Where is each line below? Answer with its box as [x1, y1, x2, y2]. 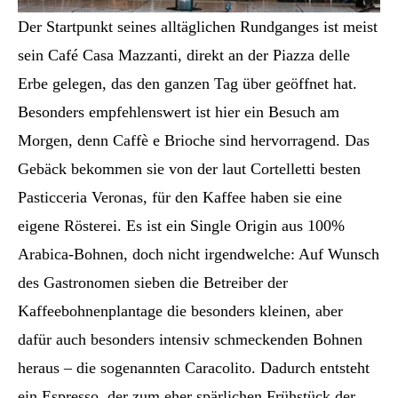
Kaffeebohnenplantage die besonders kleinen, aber [18, 301, 343, 320]
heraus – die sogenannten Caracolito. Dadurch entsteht [18, 358, 370, 377]
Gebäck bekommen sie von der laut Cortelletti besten [18, 159, 361, 178]
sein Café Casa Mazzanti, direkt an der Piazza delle [18, 45, 350, 64]
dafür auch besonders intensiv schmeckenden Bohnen [18, 330, 362, 348]
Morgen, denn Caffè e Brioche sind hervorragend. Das [18, 131, 370, 149]
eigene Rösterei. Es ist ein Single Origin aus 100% [18, 216, 345, 235]
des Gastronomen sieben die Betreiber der [18, 273, 288, 291]
